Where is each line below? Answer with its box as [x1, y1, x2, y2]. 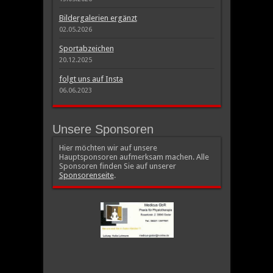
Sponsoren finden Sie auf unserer [58, 161, 176, 171]
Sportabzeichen [58, 44, 114, 53]
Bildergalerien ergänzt [58, 13, 137, 23]
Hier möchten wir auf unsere [58, 143, 157, 152]
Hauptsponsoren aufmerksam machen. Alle [58, 152, 209, 161]
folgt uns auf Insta [58, 74, 123, 83]
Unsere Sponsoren [52, 122, 154, 136]
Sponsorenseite [58, 171, 114, 180]
